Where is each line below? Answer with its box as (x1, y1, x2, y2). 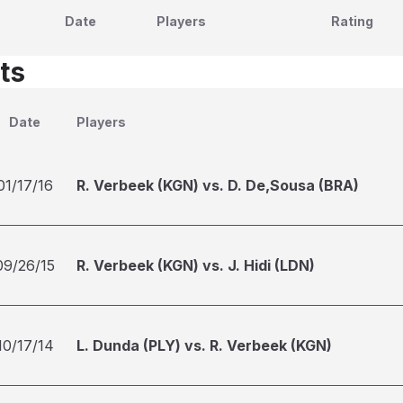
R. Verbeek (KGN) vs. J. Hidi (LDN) (76, 256, 315, 274)
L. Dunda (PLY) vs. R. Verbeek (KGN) (76, 336, 332, 354)
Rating (331, 13, 373, 29)
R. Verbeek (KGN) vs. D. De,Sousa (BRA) (76, 176, 359, 194)
